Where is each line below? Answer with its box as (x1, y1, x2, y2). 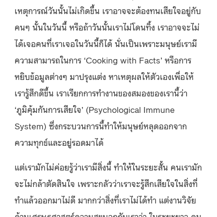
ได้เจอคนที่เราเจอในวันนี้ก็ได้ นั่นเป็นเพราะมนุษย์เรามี (15, 37, 197, 49)
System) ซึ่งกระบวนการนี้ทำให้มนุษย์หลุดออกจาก (15, 119, 187, 131)
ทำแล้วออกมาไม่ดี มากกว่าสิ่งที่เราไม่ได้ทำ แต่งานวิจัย (15, 193, 196, 205)
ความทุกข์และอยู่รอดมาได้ (15, 136, 104, 148)
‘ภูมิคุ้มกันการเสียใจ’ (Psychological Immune (15, 103, 175, 115)
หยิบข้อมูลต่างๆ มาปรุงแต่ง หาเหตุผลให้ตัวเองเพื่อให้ (15, 70, 194, 82)
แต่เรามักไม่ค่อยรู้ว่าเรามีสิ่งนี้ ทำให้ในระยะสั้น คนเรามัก (15, 160, 202, 172)
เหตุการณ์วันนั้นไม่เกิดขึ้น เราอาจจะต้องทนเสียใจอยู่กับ (15, 4, 201, 16)
